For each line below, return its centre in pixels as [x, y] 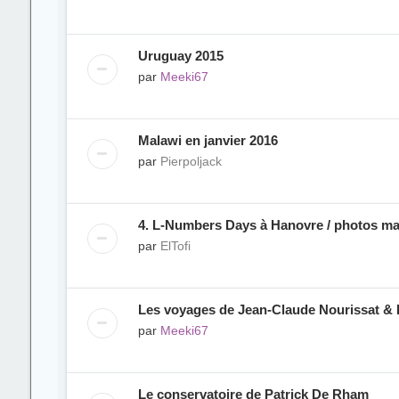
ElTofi [175, 246]
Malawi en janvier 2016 [208, 140]
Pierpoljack [191, 161]
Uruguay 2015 [180, 56]
